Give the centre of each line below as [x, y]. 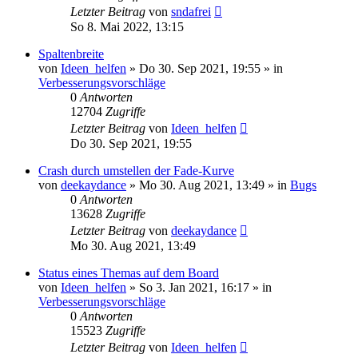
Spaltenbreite [71, 54]
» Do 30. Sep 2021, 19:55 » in [205, 68]
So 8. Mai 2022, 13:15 [127, 27]
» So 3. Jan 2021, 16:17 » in [199, 287]
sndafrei [191, 12]
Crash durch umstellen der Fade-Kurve [136, 171]
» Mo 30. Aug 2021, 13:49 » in [208, 185]
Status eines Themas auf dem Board [129, 273]
